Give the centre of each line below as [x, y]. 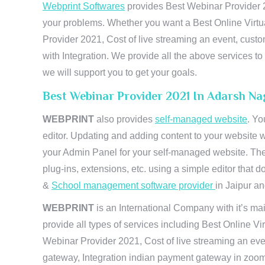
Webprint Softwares [84, 6]
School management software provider [133, 185]
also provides [126, 119]
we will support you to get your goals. [120, 72]
